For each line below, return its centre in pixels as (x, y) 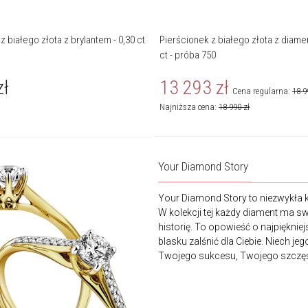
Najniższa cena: (189, 107)
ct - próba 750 (188, 55)
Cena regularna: (262, 91)
